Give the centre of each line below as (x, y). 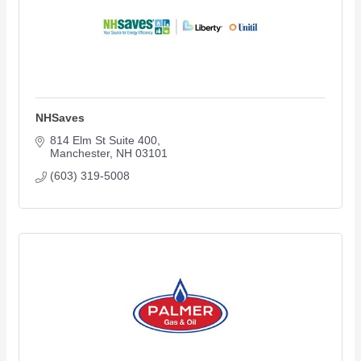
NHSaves (60, 117)
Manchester (79, 153)
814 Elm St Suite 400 (103, 140)
